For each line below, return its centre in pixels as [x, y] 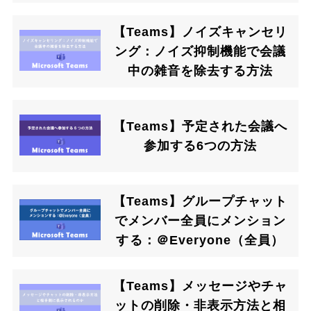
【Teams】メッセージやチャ [200, 286]
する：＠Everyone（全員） [200, 241]
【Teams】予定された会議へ [200, 127]
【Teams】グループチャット [200, 202]
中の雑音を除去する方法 [200, 71]
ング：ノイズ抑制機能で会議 [200, 52]
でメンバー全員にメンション [200, 221]
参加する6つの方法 [200, 146]
